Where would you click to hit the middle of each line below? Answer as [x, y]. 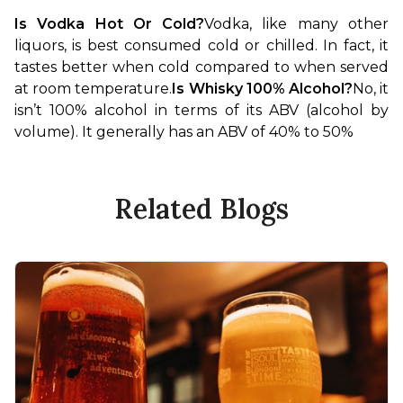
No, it [371, 88]
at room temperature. [94, 88]
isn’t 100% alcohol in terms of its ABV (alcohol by [201, 110]
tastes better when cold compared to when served [201, 67]
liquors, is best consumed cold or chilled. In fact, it [201, 45]
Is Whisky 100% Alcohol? [262, 88]
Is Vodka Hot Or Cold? [110, 23]
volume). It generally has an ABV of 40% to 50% [184, 131]
